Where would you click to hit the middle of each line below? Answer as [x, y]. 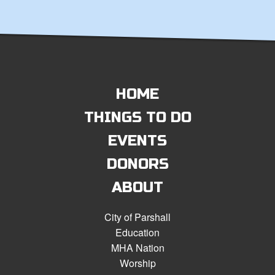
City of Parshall [137, 217]
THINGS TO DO [137, 117]
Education [137, 232]
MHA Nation [137, 247]
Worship [137, 263]
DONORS [137, 164]
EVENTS [137, 141]
